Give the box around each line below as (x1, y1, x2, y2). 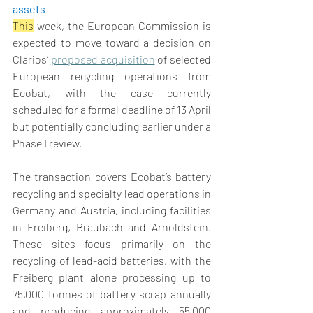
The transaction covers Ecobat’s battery (13, 170, 211, 184)
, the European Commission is (61, 19, 211, 33)
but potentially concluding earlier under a (13, 119, 211, 133)
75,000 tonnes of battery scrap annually (13, 287, 211, 301)
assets (13, 2, 50, 16)
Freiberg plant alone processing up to (13, 270, 211, 284)
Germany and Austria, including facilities (13, 203, 211, 217)
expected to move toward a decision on (13, 36, 211, 50)
